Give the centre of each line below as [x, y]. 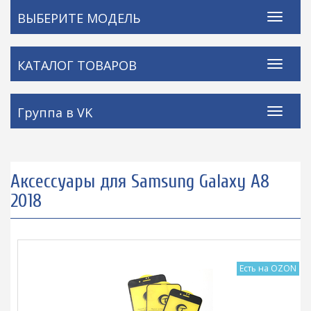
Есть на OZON [268, 269]
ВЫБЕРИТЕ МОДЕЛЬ [79, 18]
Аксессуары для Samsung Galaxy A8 [140, 182]
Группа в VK [55, 113]
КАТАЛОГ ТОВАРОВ [77, 66]
